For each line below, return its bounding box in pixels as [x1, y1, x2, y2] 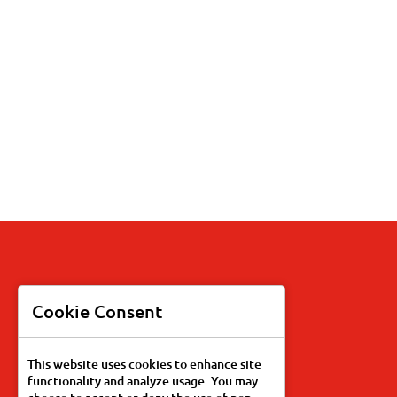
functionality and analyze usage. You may [27, 372, 258, 389]
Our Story [119, 374, 183, 394]
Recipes [119, 333, 170, 354]
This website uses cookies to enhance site [27, 355, 261, 372]
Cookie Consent [32, 300, 162, 323]
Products [119, 292, 179, 313]
